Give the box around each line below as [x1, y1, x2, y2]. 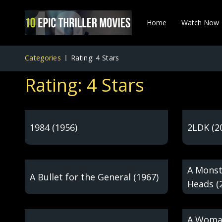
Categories [25, 53, 61, 62]
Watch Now [181, 18, 219, 27]
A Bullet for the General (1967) [30, 171, 159, 183]
